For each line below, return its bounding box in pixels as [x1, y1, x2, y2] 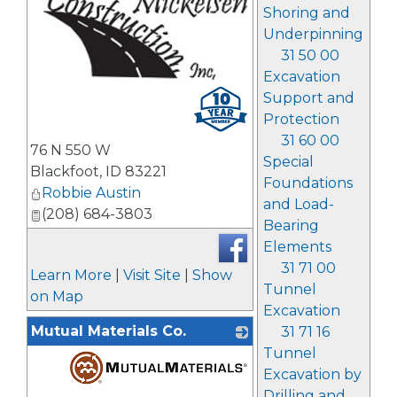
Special [262, 153, 314, 170]
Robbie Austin [42, 184, 141, 202]
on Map [30, 288, 83, 306]
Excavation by [262, 366, 362, 383]
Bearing [262, 217, 319, 234]
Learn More [30, 267, 112, 284]
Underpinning [262, 26, 363, 43]
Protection [262, 111, 339, 128]
